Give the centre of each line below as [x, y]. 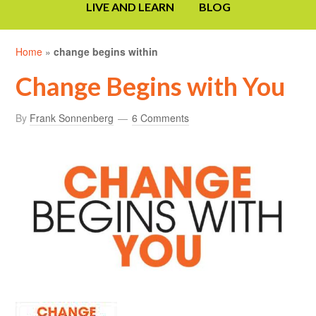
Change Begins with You [151, 86]
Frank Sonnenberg [72, 118]
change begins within [106, 52]
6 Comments [161, 118]
